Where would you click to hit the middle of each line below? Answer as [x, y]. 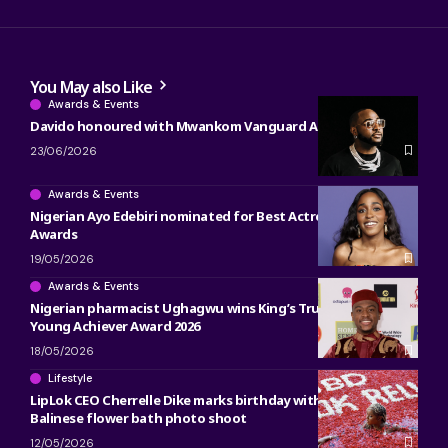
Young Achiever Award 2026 [115, 325]
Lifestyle [70, 377]
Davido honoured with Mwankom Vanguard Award [190, 125]
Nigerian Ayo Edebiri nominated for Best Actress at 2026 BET [219, 215]
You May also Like [93, 86]
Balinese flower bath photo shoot [138, 417]
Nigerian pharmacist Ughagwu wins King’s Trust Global [203, 307]
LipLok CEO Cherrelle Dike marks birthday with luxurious [208, 399]
